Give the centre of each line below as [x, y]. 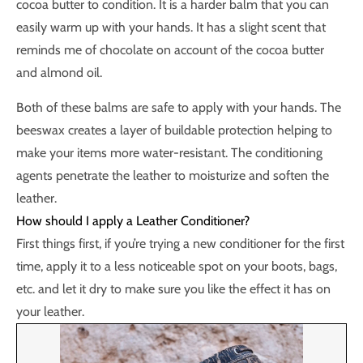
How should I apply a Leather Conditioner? [133, 221]
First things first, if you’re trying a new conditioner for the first [180, 243]
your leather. [50, 312]
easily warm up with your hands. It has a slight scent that [171, 27]
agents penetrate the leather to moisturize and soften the [173, 175]
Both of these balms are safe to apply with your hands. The [179, 107]
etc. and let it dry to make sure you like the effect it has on [173, 289]
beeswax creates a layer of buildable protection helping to [174, 130]
